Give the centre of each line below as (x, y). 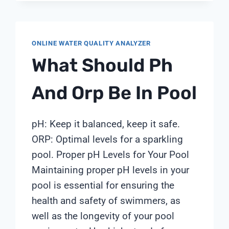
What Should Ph (102, 65)
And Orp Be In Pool (114, 93)
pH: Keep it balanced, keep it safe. (106, 124)
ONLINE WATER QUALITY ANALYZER (91, 43)
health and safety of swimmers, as (106, 201)
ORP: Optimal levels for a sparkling (108, 140)
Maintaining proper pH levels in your (111, 170)
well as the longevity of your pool (103, 216)
